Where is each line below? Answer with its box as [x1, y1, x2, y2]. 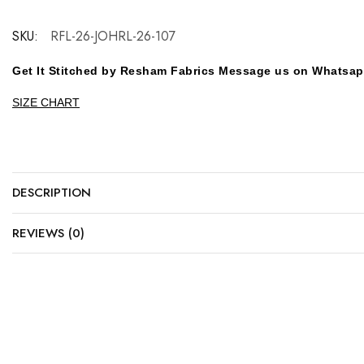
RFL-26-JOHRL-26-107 [50, 27, 175, 46]
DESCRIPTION [12, 184, 91, 202]
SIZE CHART [12, 96, 80, 110]
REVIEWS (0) [12, 224, 84, 243]
